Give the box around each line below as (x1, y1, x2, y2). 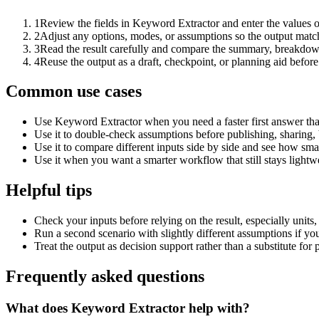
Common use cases (6, 82, 142, 101)
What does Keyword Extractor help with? (6, 300, 250, 315)
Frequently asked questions (6, 267, 204, 286)
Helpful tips (6, 181, 92, 200)
